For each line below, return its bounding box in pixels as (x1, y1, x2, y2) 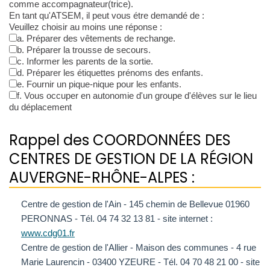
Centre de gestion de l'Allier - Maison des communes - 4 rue (21, 242, 256, 253)
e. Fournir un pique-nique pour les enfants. (17, 79, 181, 90)
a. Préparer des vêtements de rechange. (17, 33, 175, 44)
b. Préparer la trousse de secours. (17, 45, 151, 55)
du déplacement (9, 102, 72, 113)
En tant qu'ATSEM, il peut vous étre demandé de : (9, 10, 204, 21)
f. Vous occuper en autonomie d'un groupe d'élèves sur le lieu (17, 90, 257, 101)
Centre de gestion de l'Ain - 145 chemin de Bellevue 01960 (21, 199, 250, 210)
